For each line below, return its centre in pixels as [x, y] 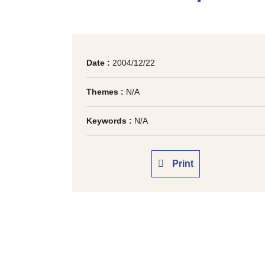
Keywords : [110, 121]
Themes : [106, 92]
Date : [98, 63]
